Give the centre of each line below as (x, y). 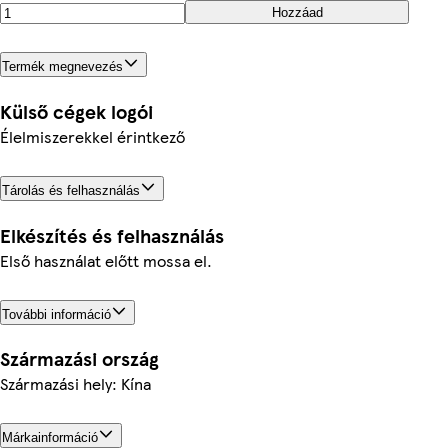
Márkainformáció (50, 438)
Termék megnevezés (62, 66)
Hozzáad (297, 12)
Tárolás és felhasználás (71, 190)
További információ (56, 314)
